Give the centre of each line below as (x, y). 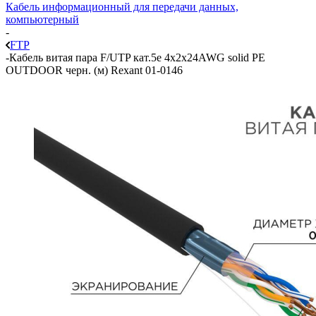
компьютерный (42, 19)
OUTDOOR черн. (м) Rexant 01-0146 (94, 70)
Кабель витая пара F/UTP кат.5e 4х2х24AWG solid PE (137, 57)
